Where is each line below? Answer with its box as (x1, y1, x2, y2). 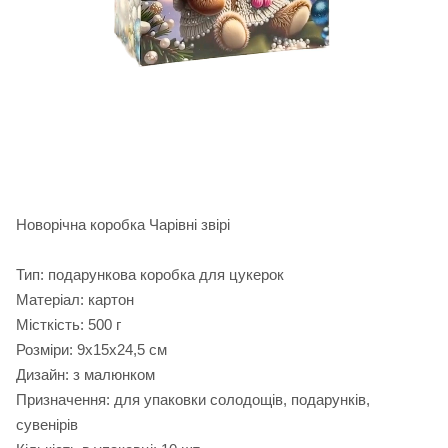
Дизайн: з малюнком (16, 366, 155, 384)
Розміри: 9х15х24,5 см (16, 341, 167, 359)
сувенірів (16, 416, 78, 434)
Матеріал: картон (16, 291, 134, 309)
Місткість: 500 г (16, 316, 121, 334)
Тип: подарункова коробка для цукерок (16, 266, 284, 284)
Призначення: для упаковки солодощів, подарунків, (16, 391, 370, 409)
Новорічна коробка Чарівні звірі (16, 216, 230, 234)
